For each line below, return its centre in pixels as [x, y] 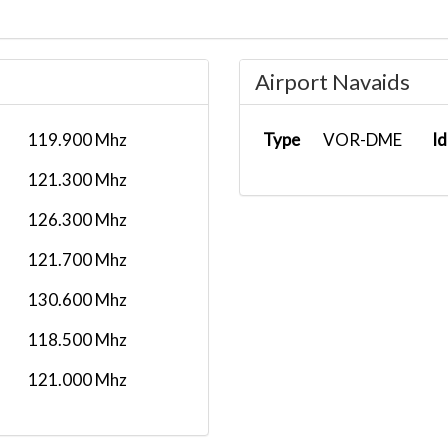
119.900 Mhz [77, 139]
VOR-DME [362, 139]
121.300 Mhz [77, 179]
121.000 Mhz [77, 379]
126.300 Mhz [77, 219]
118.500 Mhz [77, 339]
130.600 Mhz [77, 299]
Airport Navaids [332, 81]
